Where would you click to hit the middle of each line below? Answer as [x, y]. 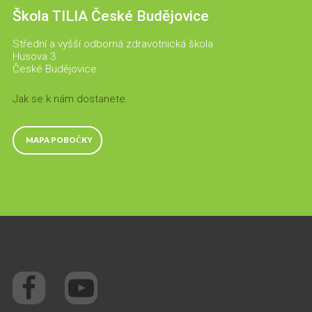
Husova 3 [34, 57]
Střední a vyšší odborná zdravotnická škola [112, 44]
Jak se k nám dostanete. [70, 99]
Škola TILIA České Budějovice [110, 16]
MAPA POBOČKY [59, 140]
